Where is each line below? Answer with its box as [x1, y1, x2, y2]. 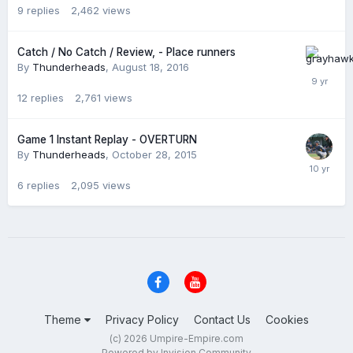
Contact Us [194, 312, 251, 326]
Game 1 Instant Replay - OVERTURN [17, 133, 197, 147]
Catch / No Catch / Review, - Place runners [17, 46, 236, 59]
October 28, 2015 [112, 148, 197, 162]
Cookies [266, 312, 309, 326]
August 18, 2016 [112, 61, 189, 74]
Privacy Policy [106, 312, 179, 326]
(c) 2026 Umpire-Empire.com [110, 332, 243, 344]
